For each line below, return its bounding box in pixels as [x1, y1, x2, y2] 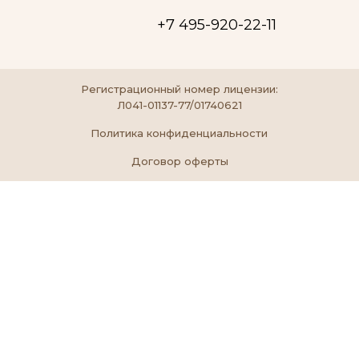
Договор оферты [131, 155, 228, 167]
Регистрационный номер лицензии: [81, 83, 278, 95]
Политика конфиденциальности [91, 127, 268, 139]
